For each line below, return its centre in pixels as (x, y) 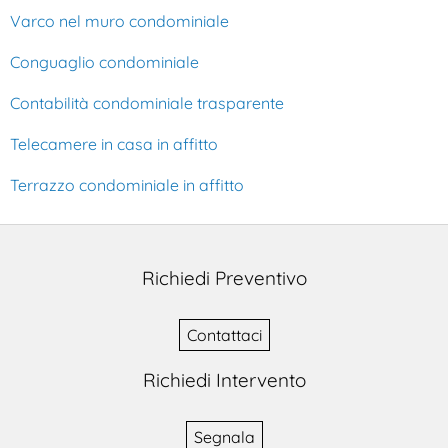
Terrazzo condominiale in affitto (127, 184)
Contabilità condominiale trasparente (147, 102)
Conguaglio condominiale (104, 61)
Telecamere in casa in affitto (114, 143)
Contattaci (224, 334)
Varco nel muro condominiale (119, 20)
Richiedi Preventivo (224, 277)
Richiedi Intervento (224, 379)
